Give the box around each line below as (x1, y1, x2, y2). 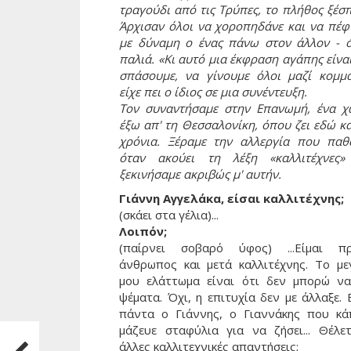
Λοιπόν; (119, 223, 167, 239)
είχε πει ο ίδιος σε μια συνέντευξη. (119, 83, 310, 100)
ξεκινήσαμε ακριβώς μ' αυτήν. (119, 165, 281, 182)
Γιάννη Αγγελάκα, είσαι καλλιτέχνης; (119, 190, 344, 206)
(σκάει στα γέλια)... (119, 206, 219, 223)
